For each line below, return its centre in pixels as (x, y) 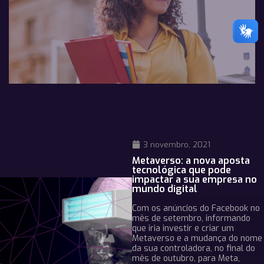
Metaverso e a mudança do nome (197, 238)
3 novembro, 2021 (177, 144)
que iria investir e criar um (183, 228)
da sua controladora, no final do (194, 248)
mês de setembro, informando (191, 218)
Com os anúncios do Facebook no (196, 208)
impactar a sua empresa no (194, 179)
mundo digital (165, 189)
